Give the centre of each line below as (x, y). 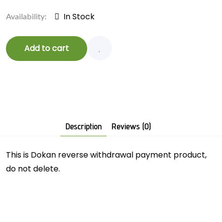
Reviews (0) (131, 126)
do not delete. (33, 168)
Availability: (26, 16)
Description (83, 126)
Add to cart (47, 48)
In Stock (79, 16)
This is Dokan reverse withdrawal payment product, (106, 155)
